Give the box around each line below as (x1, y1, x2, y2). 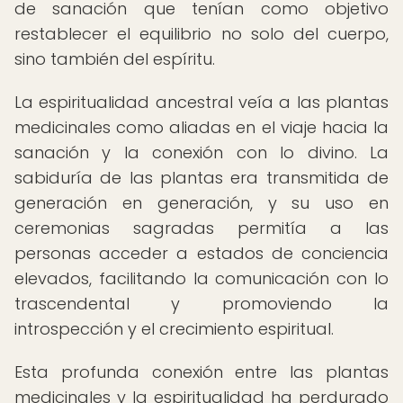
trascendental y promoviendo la (14, 292, 389, 315)
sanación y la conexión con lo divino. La (14, 141, 389, 164)
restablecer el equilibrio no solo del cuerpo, (14, 22, 389, 45)
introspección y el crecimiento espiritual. (14, 318, 334, 340)
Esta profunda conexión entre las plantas (14, 361, 389, 383)
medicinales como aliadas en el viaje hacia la (14, 116, 389, 139)
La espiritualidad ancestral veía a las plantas (14, 91, 389, 113)
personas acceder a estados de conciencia (14, 242, 389, 264)
